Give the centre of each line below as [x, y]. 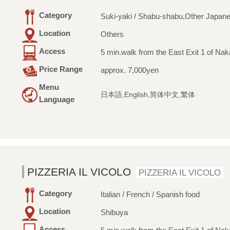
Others [112, 34]
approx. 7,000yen [129, 70]
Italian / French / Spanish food [150, 195]
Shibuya [114, 213]
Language [56, 100]
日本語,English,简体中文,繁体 [148, 95]
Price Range [61, 69]
